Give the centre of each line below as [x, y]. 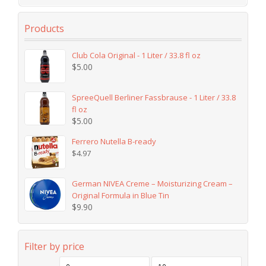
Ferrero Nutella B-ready [114, 141]
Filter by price [54, 246]
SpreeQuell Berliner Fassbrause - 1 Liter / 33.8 [154, 97]
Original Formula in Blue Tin [121, 195]
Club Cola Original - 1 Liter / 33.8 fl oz [137, 55]
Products [44, 28]
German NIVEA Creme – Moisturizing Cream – [153, 183]
